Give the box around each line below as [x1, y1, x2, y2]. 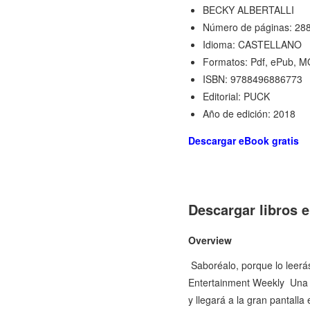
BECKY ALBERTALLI [203, 3, 294, 17]
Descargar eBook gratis [188, 134, 299, 148]
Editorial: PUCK [203, 89, 270, 104]
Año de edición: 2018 [203, 107, 295, 121]
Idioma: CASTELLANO [203, 37, 302, 52]
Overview [188, 233, 232, 248]
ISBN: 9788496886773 [203, 72, 302, 86]
